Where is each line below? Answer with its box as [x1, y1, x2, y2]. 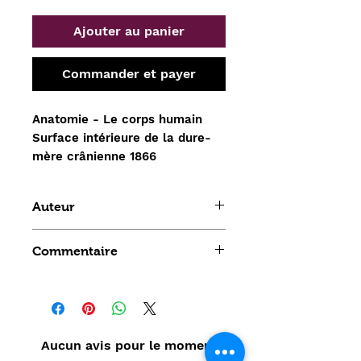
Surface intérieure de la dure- [32, 130, 211, 145]
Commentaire [32, 243, 118, 258]
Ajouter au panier [73, 23, 185, 39]
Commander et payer [62, 65, 196, 81]
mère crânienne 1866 [32, 148, 156, 164]
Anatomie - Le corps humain [32, 111, 202, 127]
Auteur [32, 199, 75, 214]
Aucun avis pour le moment [40, 337, 218, 353]
